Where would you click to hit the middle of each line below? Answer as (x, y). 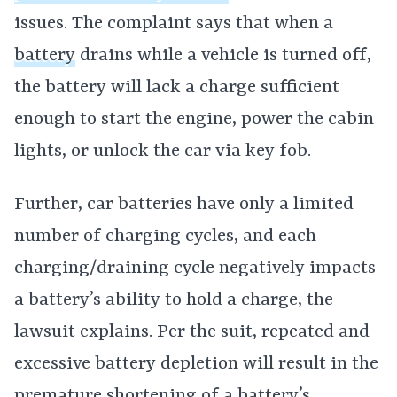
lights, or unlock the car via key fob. (163, 152)
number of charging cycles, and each (165, 237)
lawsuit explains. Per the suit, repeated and (192, 332)
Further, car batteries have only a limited (184, 205)
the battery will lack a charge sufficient (177, 88)
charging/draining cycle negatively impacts (195, 269)
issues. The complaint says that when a (174, 24)
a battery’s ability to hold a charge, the (174, 300)
